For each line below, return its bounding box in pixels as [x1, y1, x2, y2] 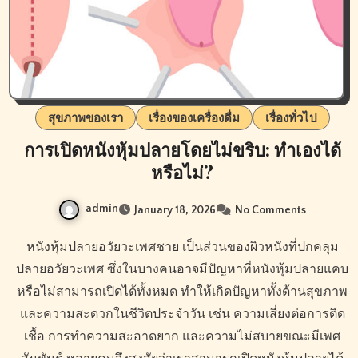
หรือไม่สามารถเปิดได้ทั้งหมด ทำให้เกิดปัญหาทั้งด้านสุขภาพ [17, 284, 348, 299]
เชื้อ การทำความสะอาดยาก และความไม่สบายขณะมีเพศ [24, 328, 340, 344]
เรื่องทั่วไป [265, 109, 317, 126]
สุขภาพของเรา [47, 109, 123, 126]
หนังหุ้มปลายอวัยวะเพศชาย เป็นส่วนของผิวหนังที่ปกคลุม [26, 239, 35, 254]
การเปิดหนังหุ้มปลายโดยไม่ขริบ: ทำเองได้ [23, 137, 341, 162]
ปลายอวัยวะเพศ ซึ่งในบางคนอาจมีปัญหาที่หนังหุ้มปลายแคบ [16, 261, 348, 276]
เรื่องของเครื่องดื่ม [148, 109, 240, 126]
